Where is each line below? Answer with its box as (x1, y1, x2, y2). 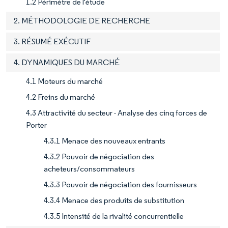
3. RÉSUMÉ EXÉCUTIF (14, 36, 91, 46)
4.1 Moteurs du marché (26, 76, 103, 86)
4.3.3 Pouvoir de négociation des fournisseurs (44, 179, 197, 189)
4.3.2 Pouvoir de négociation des (44, 151, 154, 161)
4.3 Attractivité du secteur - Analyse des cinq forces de (26, 107, 207, 118)
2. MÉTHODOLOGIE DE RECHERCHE (14, 15, 150, 25)
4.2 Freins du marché (26, 92, 95, 102)
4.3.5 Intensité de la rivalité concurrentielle (44, 211, 184, 221)
